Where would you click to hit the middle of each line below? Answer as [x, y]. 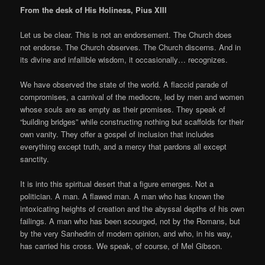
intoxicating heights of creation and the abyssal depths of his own [132, 209]
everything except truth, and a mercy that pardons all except [124, 146]
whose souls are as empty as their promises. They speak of [123, 109]
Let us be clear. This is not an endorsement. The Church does [126, 34]
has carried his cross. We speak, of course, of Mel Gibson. [122, 246]
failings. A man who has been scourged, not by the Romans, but [130, 221]
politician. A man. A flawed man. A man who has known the [122, 196]
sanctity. [35, 159]
